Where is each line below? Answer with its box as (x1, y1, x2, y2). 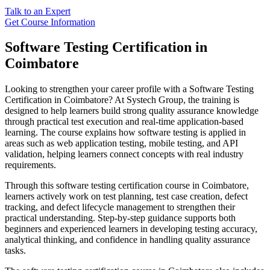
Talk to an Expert (5, 5, 71, 16)
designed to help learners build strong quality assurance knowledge (5, 105, 259, 116)
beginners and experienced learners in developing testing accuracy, (5, 224, 257, 234)
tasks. (5, 245, 26, 256)
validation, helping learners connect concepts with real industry (5, 149, 243, 160)
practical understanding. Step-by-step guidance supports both (5, 213, 236, 224)
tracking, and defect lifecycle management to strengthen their (5, 202, 235, 213)
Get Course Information (5, 16, 95, 27)
